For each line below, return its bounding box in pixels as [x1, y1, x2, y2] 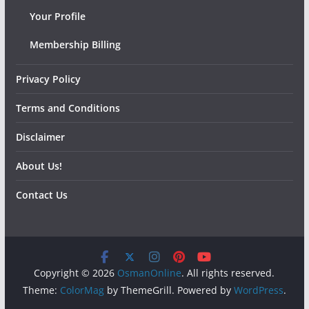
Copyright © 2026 [34, 266, 118, 280]
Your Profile [29, 10, 86, 23]
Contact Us [15, 188, 68, 202]
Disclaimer [15, 130, 65, 144]
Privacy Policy [15, 72, 81, 86]
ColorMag [59, 283, 104, 297]
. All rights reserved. [181, 266, 275, 280]
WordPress [233, 283, 283, 297]
